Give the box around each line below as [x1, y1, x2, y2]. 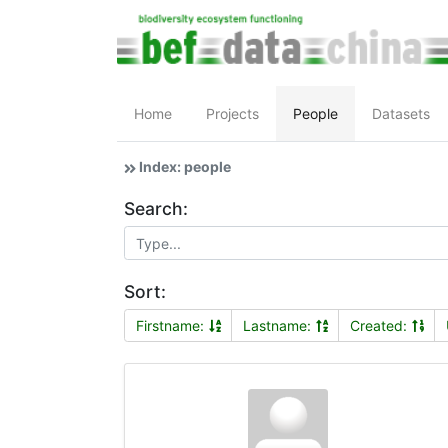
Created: [349, 317, 407, 335]
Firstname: [135, 317, 204, 335]
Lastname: [242, 317, 311, 335]
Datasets [372, 105, 430, 123]
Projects [206, 105, 259, 123]
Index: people [136, 158, 231, 176]
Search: [124, 198, 188, 220]
